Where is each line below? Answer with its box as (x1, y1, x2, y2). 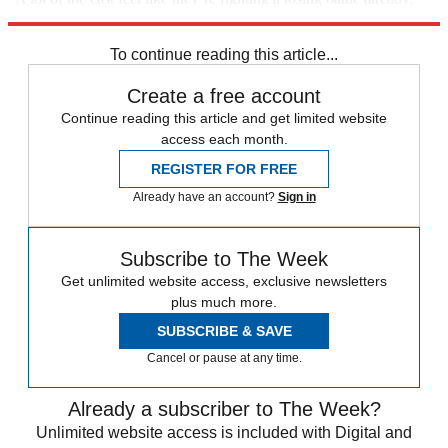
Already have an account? (132, 189, 278, 204)
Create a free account (127, 84, 321, 107)
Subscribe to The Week (120, 247, 328, 270)
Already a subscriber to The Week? (67, 397, 381, 420)
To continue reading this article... (110, 45, 338, 63)
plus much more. (171, 293, 277, 310)
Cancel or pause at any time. (146, 350, 302, 365)
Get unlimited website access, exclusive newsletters (61, 272, 387, 289)
